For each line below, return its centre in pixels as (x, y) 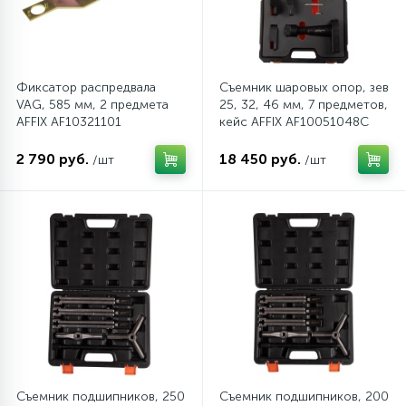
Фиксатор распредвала (86, 87)
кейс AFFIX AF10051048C (294, 122)
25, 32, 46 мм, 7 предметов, (304, 105)
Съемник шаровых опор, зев (304, 87)
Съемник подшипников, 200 (304, 396)
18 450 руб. (260, 159)
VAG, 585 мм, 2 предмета (92, 105)
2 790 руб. (53, 159)
